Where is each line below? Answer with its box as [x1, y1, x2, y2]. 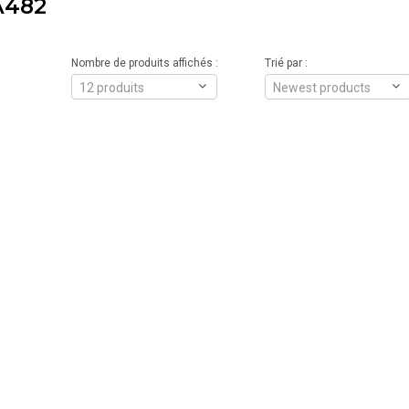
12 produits [79, 80, 144, 95]
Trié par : [264, 57, 308, 69]
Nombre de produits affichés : [70, 57, 218, 69]
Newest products [272, 80, 371, 95]
